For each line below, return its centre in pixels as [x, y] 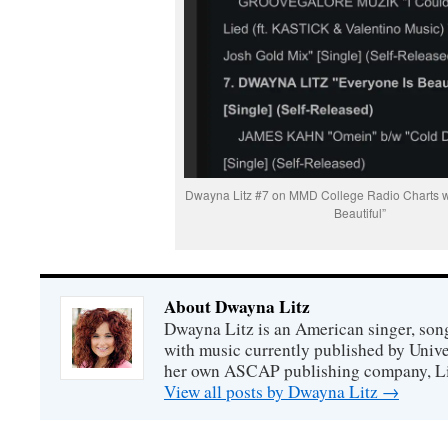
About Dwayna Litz [237, 306]
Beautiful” [360, 212]
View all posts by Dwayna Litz [273, 391]
